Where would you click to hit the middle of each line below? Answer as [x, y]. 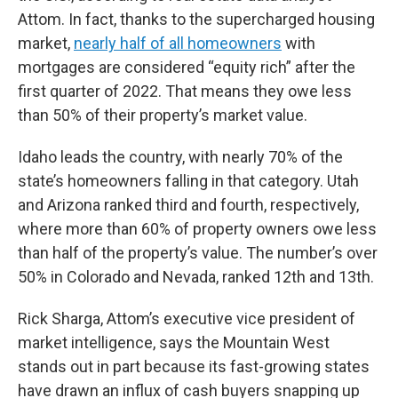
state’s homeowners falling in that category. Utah [188, 181]
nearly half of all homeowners [178, 43]
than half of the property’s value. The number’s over [198, 253]
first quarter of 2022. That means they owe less [185, 91]
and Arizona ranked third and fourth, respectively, [188, 205]
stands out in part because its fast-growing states [194, 366]
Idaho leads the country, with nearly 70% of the [180, 157]
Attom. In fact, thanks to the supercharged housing [196, 19]
